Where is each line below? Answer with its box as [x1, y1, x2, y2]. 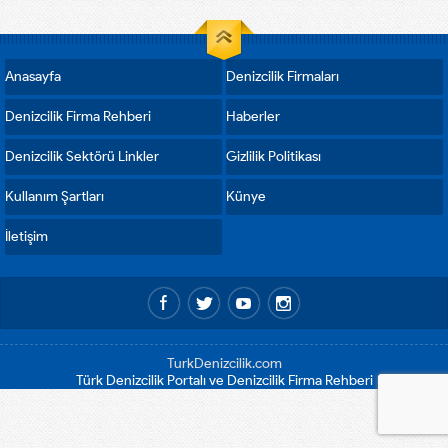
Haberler [226, 108, 280, 126]
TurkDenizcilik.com [166, 355, 282, 373]
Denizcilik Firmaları [226, 68, 339, 86]
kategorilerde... [10, 27, 102, 45]
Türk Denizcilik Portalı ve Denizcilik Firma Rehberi [75, 372, 373, 390]
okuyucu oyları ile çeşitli [10, 7, 154, 25]
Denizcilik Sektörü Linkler [5, 148, 159, 166]
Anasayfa [5, 68, 61, 86]
